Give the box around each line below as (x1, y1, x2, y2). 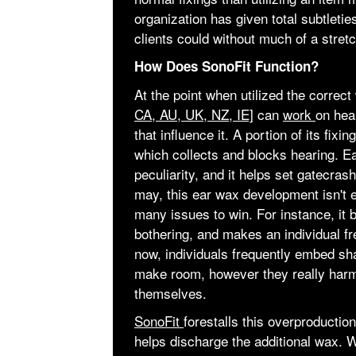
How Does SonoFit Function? (133, 56, 319, 75)
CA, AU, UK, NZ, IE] (133, 103, 253, 124)
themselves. (133, 282, 207, 303)
